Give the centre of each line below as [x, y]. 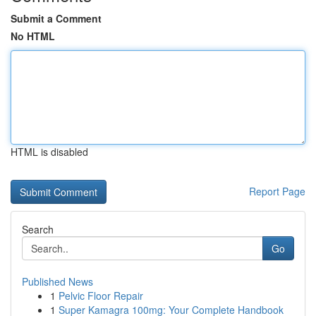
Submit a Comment [56, 18]
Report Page [277, 191]
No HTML [33, 36]
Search [38, 229]
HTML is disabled [49, 152]
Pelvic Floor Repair [101, 296]
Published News [57, 281]
